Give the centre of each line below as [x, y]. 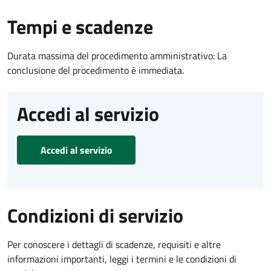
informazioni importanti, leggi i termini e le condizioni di [122, 259]
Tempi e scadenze [80, 27]
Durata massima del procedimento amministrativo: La [117, 56]
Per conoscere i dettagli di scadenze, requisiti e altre [114, 245]
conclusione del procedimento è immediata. [96, 70]
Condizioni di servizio [95, 216]
